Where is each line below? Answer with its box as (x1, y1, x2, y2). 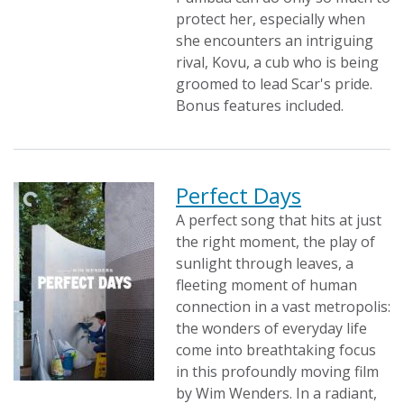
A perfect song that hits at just (176, 210, 381, 230)
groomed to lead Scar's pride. (176, 74, 372, 94)
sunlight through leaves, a (176, 253, 353, 273)
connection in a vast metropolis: (176, 297, 390, 317)
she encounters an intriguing (176, 31, 373, 50)
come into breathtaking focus (176, 340, 376, 360)
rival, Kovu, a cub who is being (176, 52, 379, 72)
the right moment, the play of (176, 232, 375, 252)
